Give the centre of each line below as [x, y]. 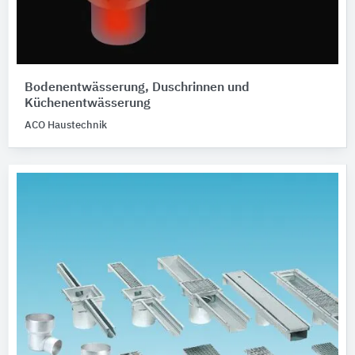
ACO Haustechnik [66, 126]
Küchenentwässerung [88, 104]
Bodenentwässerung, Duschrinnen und [137, 88]
